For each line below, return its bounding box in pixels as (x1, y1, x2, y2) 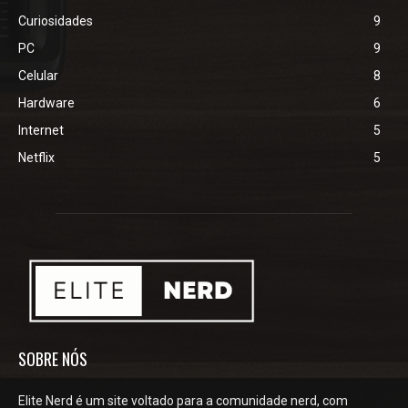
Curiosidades (18, 14, 93, 29)
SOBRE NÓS (18, 346, 87, 371)
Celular (18, 68, 58, 84)
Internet (18, 123, 64, 138)
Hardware (18, 96, 75, 111)
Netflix (18, 150, 55, 166)
